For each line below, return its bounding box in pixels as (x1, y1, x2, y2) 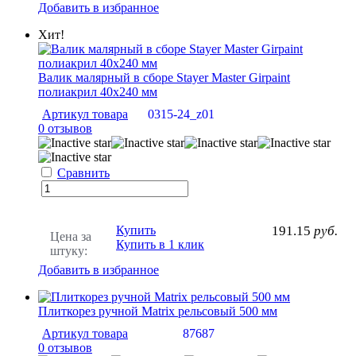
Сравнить (57, 165, 110, 180)
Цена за (50, 229, 91, 243)
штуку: (50, 243, 87, 257)
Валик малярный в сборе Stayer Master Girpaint (38, 70, 290, 84)
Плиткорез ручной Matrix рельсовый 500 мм (38, 304, 277, 318)
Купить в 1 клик (116, 237, 204, 251)
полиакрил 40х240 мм (38, 84, 157, 99)
